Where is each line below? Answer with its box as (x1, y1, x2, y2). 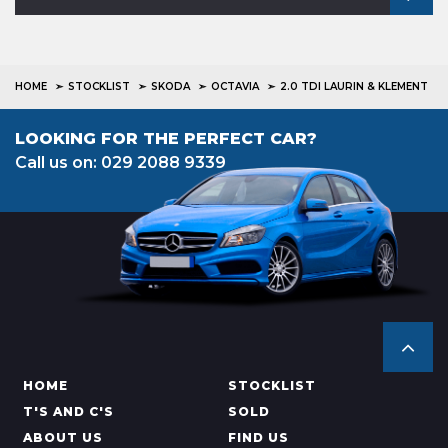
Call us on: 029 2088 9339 (15, 153, 226, 172)
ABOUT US (23, 430, 103, 445)
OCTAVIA (211, 80, 259, 93)
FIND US (227, 430, 289, 445)
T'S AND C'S (23, 404, 114, 419)
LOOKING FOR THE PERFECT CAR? (15, 129, 317, 148)
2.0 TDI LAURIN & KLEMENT (280, 80, 428, 93)
